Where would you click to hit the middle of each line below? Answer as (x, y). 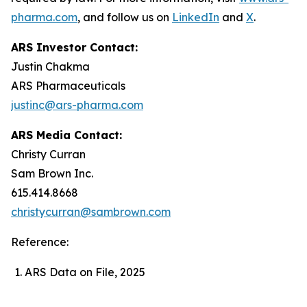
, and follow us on (125, 17)
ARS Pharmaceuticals (68, 86)
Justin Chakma (50, 66)
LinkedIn (196, 17)
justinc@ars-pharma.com (77, 105)
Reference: (40, 242)
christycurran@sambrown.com (91, 212)
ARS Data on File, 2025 (85, 272)
